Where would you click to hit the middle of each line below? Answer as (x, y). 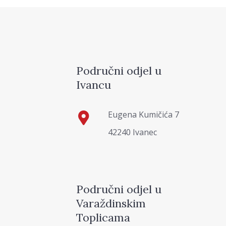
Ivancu (94, 85)
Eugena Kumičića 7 (144, 114)
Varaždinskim (111, 203)
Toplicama (103, 217)
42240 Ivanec (133, 132)
